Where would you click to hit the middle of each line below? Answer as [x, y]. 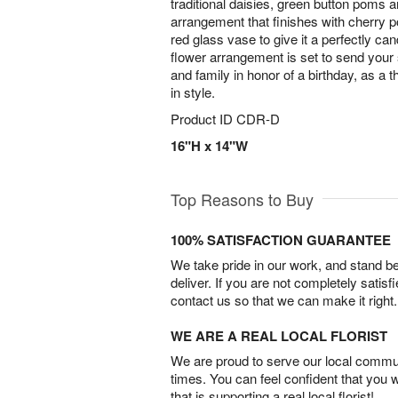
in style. [193, 92]
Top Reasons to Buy [242, 199]
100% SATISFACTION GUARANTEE [281, 240]
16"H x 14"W [209, 146]
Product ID [203, 119]
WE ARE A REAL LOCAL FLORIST [279, 336]
